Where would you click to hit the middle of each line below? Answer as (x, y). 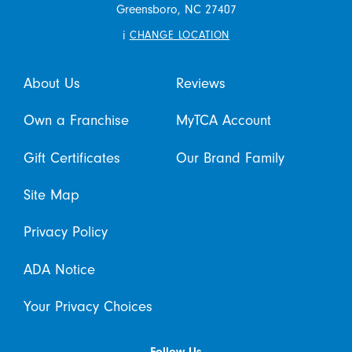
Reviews (201, 84)
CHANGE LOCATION (180, 35)
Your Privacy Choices (88, 306)
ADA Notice (59, 269)
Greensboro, (148, 9)
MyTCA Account (224, 121)
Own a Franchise (76, 121)
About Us (51, 84)
